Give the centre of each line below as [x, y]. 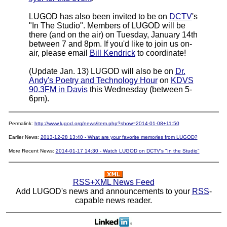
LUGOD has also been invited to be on [99, 16]
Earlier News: [24, 137]
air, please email [59, 53]
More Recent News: [32, 150]
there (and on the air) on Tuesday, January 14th [113, 34]
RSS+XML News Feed [113, 182]
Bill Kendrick [112, 53]
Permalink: [21, 123]
